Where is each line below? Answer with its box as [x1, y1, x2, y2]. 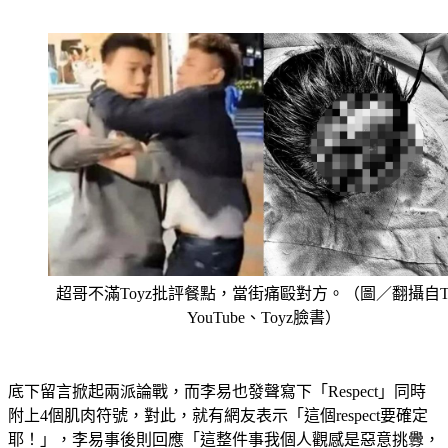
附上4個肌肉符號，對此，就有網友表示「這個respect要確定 [8, 383, 428, 400]
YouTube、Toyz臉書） [187, 285, 341, 302]
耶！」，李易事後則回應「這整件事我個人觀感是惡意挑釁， [8, 407, 440, 424]
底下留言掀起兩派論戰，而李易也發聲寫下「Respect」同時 [8, 359, 426, 376]
